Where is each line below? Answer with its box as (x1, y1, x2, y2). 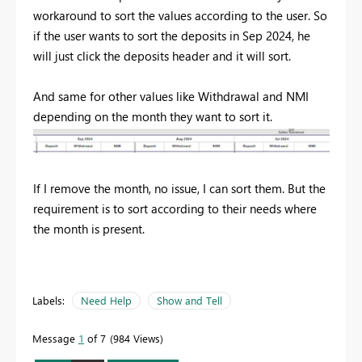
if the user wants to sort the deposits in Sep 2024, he (33, 27, 310, 44)
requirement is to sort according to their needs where (33, 200, 317, 217)
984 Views (113, 330, 160, 345)
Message (32, 330, 78, 345)
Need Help (81, 293, 132, 307)
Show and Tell (157, 293, 222, 307)
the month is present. (33, 220, 145, 237)
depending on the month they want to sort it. (33, 107, 276, 124)
